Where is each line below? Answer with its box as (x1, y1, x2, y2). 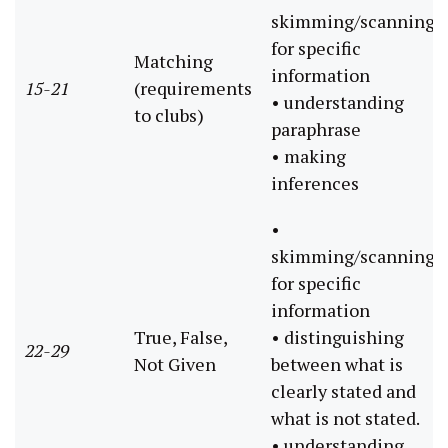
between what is (271, 351, 403, 376)
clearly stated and (271, 378, 416, 403)
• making (271, 143, 346, 168)
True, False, (134, 324, 228, 349)
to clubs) (134, 102, 204, 127)
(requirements (134, 75, 252, 100)
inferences (271, 170, 359, 195)
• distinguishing (271, 324, 404, 349)
